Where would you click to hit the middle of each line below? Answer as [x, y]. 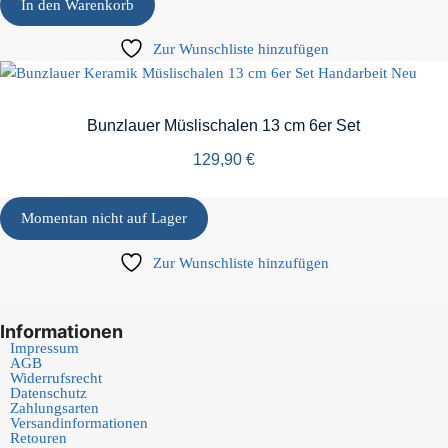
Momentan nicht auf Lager [104, 218]
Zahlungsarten [54, 407]
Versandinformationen [79, 422]
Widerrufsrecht [56, 377]
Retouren [38, 437]
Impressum [44, 347]
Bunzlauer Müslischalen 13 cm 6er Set [224, 126]
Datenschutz [48, 392]
